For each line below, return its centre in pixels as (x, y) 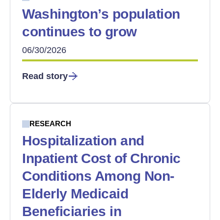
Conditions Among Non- (98, 176)
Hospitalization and (83, 141)
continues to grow (80, 32)
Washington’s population (101, 14)
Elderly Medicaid (75, 194)
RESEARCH (50, 124)
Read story (45, 76)
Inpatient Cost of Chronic (101, 158)
